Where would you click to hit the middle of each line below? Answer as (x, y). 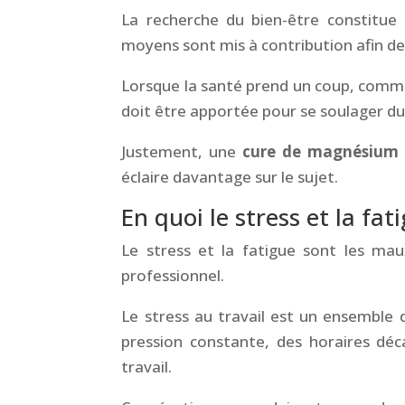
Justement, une (182, 151)
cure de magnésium (321, 151)
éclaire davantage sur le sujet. (230, 176)
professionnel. (173, 275)
